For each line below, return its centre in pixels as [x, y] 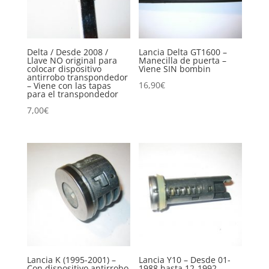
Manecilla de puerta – [183, 61]
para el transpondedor [72, 94]
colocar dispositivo [64, 69]
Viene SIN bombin [175, 69]
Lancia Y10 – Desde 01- [185, 260]
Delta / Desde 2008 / [67, 52]
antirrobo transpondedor [77, 77]
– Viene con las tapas [69, 86]
